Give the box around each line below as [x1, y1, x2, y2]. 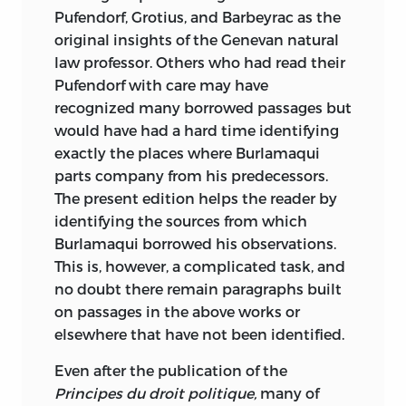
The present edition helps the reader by [54, 189, 337, 208]
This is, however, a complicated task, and [54, 257, 345, 275]
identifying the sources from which [54, 212, 307, 230]
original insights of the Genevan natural [54, 31, 339, 49]
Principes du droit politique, [54, 384, 256, 402]
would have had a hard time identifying [54, 121, 339, 140]
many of [256, 384, 319, 402]
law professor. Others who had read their [54, 53, 345, 72]
